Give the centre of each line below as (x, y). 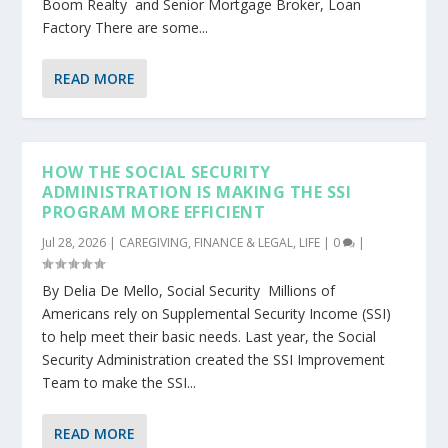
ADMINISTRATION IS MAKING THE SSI (197, 192)
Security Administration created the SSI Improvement (214, 360)
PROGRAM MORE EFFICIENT (154, 212)
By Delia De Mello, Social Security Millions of (189, 291)
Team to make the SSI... (119, 383)
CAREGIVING (154, 243)
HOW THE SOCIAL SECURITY (156, 172)
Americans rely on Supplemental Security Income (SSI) (217, 314)
